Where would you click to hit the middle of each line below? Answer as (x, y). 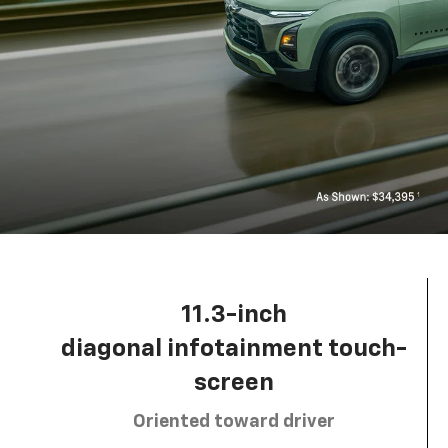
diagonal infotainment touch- (233, 348)
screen (233, 382)
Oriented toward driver (233, 421)
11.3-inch (233, 314)
